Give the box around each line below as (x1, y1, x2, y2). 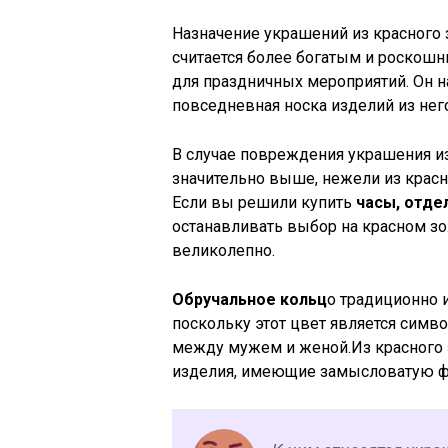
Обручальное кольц (172, 290, 327, 310)
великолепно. (172, 241, 275, 261)
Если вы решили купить (172, 193, 356, 213)
